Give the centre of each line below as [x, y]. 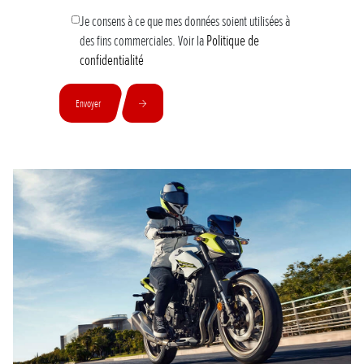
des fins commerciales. [127, 41]
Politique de [232, 41]
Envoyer [88, 103]
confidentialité [111, 60]
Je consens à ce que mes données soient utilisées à [184, 21]
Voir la [191, 41]
